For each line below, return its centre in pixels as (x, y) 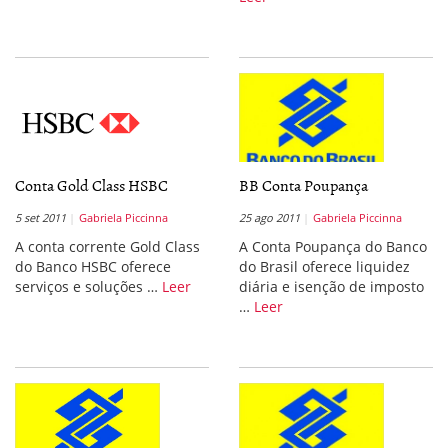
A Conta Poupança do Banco (333, 247)
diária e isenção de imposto (331, 287)
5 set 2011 (40, 218)
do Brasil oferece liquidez (324, 267)
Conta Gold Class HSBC (91, 185)
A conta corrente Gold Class (107, 247)
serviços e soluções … (88, 287)
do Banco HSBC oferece (93, 267)
